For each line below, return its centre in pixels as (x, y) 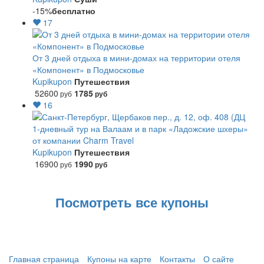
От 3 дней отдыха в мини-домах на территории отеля (136, 58)
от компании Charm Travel (83, 140)
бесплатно (74, 11)
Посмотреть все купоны (132, 202)
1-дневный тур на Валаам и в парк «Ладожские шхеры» (140, 128)
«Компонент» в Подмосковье (88, 70)
